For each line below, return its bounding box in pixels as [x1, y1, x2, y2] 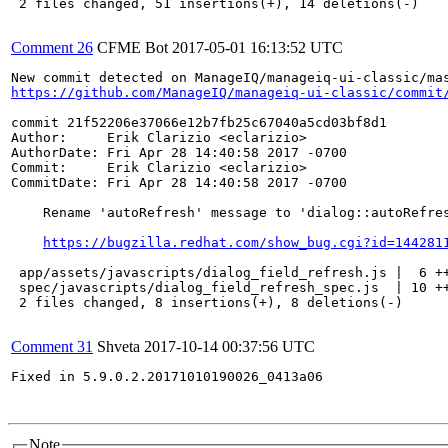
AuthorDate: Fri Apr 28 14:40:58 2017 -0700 [11, 145, 347, 160]
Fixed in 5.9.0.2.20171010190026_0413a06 [11, 369, 323, 384]
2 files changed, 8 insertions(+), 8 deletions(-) [11, 295, 403, 310]
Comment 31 [11, 338, 93, 355]
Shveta [97, 338, 140, 355]
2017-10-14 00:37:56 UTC [144, 338, 315, 355]
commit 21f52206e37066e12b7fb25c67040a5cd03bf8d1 [11, 115, 387, 130]
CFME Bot [97, 39, 168, 56]
